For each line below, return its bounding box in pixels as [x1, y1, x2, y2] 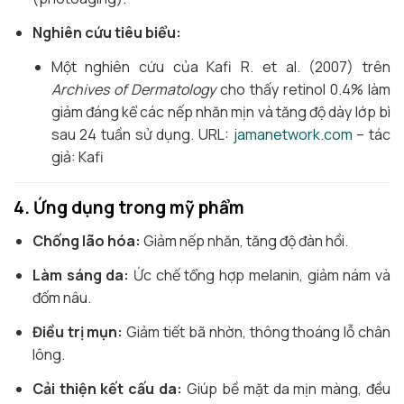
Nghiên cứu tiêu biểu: [32, 23, 181, 42]
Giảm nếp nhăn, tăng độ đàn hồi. [140, 231, 348, 251]
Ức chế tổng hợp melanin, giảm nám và [129, 265, 391, 285]
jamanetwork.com [233, 124, 353, 144]
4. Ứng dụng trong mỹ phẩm [14, 196, 244, 219]
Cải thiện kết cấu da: [32, 379, 183, 399]
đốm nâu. [32, 288, 91, 308]
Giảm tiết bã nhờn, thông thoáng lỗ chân [123, 322, 390, 342]
